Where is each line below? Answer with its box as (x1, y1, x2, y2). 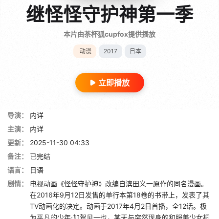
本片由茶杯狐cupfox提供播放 (64, 29, 155, 38)
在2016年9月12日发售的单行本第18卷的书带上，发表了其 (30, 190, 209, 199)
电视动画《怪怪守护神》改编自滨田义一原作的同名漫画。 (30, 179, 208, 188)
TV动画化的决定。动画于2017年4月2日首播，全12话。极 (30, 201, 207, 210)
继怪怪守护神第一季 (26, 2, 193, 25)
